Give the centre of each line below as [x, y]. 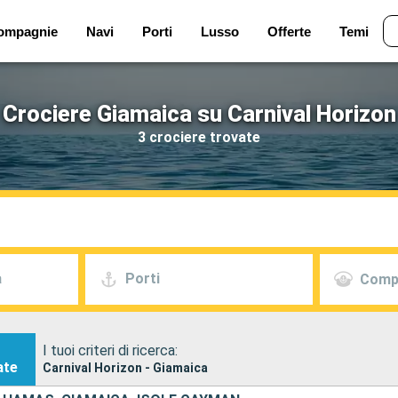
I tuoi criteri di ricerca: [111, 350]
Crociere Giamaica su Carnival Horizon [199, 114]
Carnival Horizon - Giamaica [126, 367]
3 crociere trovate [199, 137]
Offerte [289, 31]
